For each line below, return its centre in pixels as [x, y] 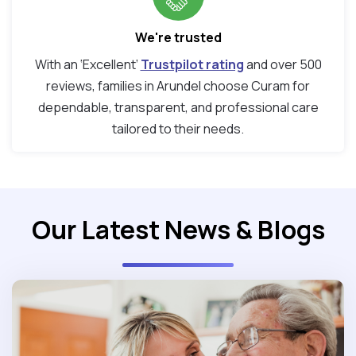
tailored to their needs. [178, 129]
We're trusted [178, 38]
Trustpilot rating [192, 65]
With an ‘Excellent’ [87, 65]
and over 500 [282, 65]
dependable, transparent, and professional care [178, 108]
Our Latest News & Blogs [178, 230]
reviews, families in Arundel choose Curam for [178, 86]
